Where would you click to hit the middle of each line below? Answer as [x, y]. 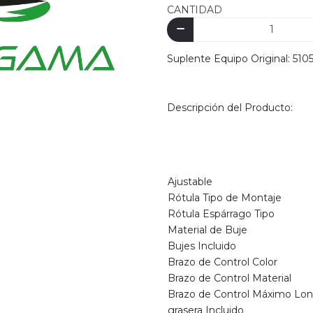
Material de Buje [208, 230]
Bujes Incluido [202, 246]
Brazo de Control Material [230, 278]
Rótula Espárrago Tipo [221, 214]
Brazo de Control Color [223, 262]
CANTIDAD [195, 9]
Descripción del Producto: [230, 108]
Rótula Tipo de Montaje [225, 198]
